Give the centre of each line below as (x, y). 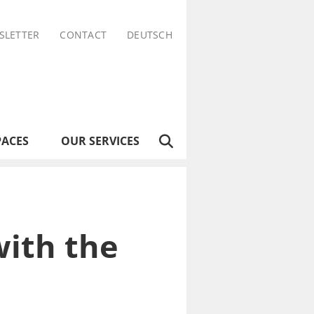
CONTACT (83, 35)
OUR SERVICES (100, 141)
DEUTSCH (150, 35)
